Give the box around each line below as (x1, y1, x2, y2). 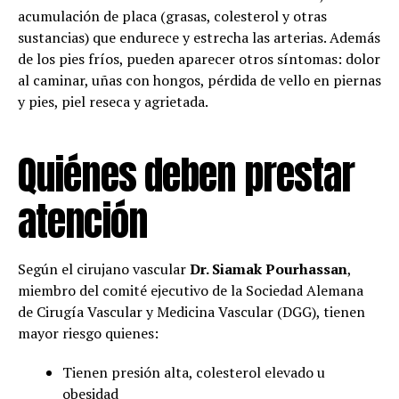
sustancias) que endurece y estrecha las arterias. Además (18, 27, 380, 47)
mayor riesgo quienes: (18, 322, 159, 343)
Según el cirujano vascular (18, 258, 190, 279)
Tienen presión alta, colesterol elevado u (62, 362, 325, 382)
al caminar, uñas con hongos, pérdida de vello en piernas (18, 69, 381, 90)
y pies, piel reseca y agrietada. (18, 91, 208, 111)
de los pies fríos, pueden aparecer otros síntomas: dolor (18, 48, 380, 69)
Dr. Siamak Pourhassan (190, 258, 347, 279)
